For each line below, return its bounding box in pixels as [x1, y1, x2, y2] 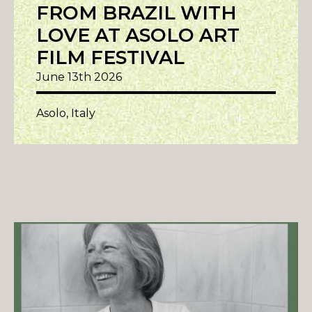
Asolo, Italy [36, 107, 95, 120]
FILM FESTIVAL [36, 46, 185, 70]
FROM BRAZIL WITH [36, 1, 237, 25]
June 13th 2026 [36, 70, 122, 84]
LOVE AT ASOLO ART [36, 24, 240, 47]
